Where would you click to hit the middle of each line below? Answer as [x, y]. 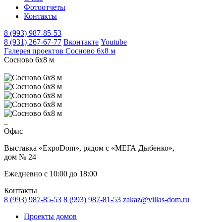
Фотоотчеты [45, 7]
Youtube [114, 42]
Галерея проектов [35, 51]
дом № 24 [20, 157]
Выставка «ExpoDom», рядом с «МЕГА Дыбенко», [89, 148]
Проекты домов [50, 216]
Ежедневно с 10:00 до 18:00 [51, 174]
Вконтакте [81, 42]
